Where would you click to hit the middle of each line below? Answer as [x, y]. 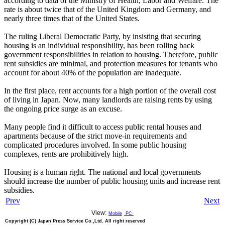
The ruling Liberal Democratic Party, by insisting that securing [102, 37]
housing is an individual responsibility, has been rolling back [99, 46]
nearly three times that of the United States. [72, 19]
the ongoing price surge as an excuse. [63, 109]
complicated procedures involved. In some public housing [95, 145]
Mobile [115, 214]
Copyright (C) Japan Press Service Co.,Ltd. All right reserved [75, 221]
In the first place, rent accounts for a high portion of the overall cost [110, 91]
